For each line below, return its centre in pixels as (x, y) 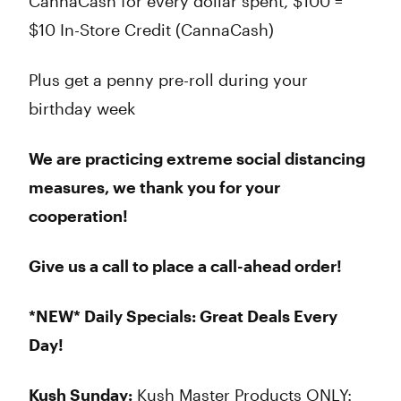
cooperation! (78, 216)
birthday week (82, 108)
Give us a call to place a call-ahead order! (185, 266)
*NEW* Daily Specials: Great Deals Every (183, 316)
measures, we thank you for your (154, 187)
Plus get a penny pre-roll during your (168, 80)
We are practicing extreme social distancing (197, 158)
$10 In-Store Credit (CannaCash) (151, 30)
